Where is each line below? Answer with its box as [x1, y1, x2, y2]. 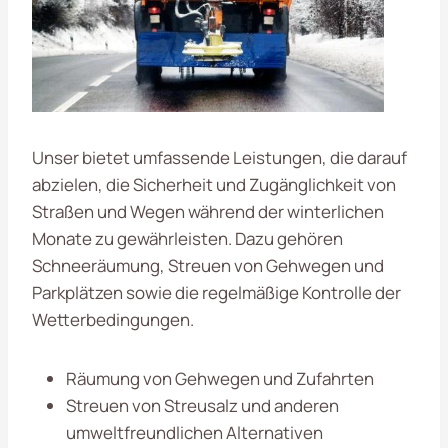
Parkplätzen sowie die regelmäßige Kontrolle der [32, 280, 401, 304]
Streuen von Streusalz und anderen [66, 393, 339, 417]
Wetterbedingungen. [32, 307, 194, 331]
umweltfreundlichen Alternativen [66, 420, 323, 444]
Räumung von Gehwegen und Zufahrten [66, 366, 374, 390]
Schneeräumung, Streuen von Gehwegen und [32, 253, 384, 277]
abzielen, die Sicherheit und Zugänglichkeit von [32, 172, 396, 196]
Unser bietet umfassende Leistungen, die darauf [32, 145, 407, 169]
